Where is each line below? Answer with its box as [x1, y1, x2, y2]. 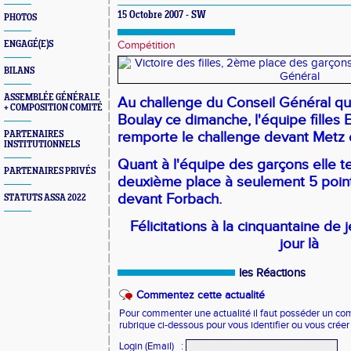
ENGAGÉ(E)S [4, 39, 53, 49]
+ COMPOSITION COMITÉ [4, 103, 103, 113]
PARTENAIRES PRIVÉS [4, 166, 96, 176]
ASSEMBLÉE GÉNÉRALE [4, 92, 100, 103]
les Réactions [239, 266, 306, 280]
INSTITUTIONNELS [4, 139, 80, 150]
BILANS [4, 66, 34, 76]
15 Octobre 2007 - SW [118, 10, 206, 21]
